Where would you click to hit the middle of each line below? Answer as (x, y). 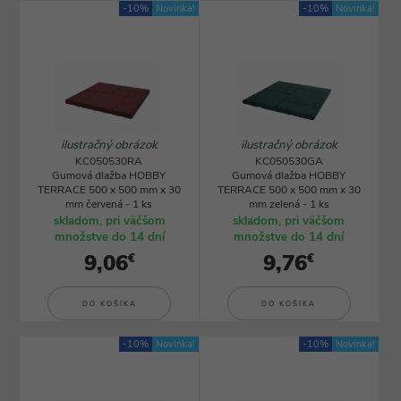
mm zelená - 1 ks (289, 204)
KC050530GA (289, 161)
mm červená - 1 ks (109, 204)
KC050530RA (109, 161)
